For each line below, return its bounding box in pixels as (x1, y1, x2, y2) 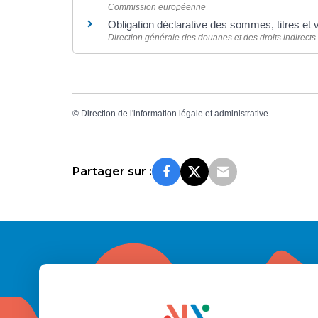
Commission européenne (108, 1, 206, 12)
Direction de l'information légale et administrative (81, 108, 268, 119)
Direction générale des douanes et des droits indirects (108, 32, 316, 43)
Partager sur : (72, 165, 152, 179)
